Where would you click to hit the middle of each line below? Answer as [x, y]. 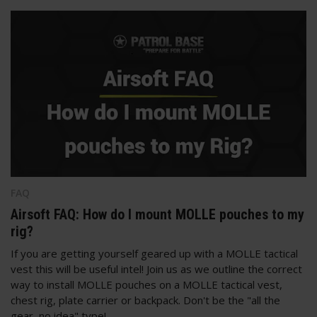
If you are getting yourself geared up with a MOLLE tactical [154, 254]
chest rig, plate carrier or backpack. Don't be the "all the [145, 300]
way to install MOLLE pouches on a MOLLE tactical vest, [146, 285]
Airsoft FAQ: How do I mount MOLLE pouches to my [157, 215]
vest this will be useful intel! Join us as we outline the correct [156, 269]
